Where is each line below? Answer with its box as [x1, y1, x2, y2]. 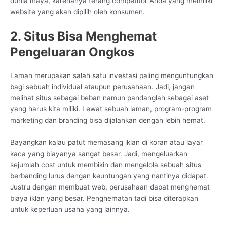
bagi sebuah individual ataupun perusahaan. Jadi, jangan [10, 83, 195, 91]
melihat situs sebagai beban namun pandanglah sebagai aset [10, 94, 209, 102]
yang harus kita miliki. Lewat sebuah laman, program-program [10, 105, 212, 113]
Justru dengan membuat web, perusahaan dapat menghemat [10, 183, 210, 192]
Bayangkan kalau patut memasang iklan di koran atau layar [10, 138, 203, 147]
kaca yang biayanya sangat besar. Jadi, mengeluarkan [10, 149, 187, 158]
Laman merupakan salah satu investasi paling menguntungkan [10, 71, 213, 80]
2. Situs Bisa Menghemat [10, 29, 157, 44]
